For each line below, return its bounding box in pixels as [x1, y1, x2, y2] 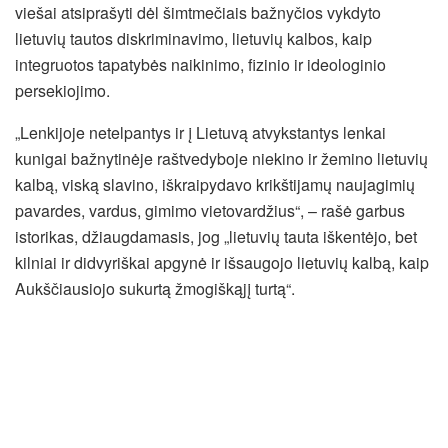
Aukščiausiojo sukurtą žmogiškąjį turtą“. [15, 276, 295, 300]
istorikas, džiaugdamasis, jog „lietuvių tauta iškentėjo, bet [15, 224, 417, 248]
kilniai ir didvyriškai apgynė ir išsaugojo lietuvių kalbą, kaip [15, 250, 429, 274]
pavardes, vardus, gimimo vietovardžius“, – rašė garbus [15, 198, 405, 222]
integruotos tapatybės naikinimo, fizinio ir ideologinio [15, 52, 386, 76]
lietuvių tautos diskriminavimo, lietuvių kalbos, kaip [15, 26, 372, 50]
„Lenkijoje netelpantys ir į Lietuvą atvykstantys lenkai [15, 120, 386, 144]
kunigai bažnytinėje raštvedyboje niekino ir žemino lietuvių [15, 146, 428, 170]
